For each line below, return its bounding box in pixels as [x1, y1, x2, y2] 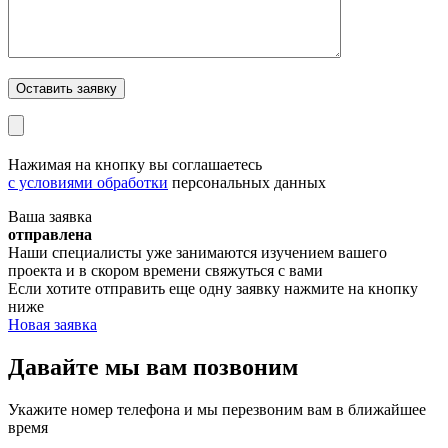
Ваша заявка [8, 208, 92, 226]
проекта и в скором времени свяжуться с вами [8, 262, 323, 280]
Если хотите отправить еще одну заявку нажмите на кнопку [8, 280, 418, 298]
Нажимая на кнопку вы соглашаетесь [8, 156, 262, 174]
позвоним [193, 354, 298, 381]
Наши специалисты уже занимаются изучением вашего [8, 244, 387, 262]
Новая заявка [8, 316, 97, 334]
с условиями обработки [8, 174, 168, 192]
